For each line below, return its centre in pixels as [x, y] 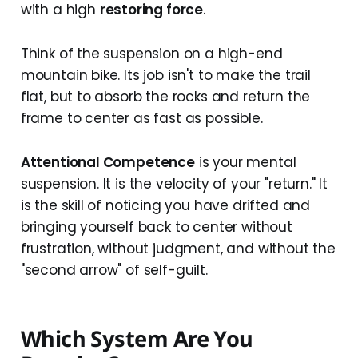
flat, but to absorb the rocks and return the [165, 97]
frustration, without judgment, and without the [178, 249]
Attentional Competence [107, 163]
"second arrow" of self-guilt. [114, 270]
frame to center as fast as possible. [141, 119]
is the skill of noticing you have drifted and [165, 206]
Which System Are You [137, 339]
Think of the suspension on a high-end [151, 54]
